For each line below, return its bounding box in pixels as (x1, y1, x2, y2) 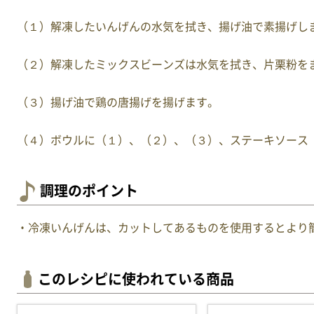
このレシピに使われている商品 (38, 272, 234, 286)
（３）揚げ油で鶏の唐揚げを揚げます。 (17, 97, 219, 108)
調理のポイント (40, 184, 138, 198)
